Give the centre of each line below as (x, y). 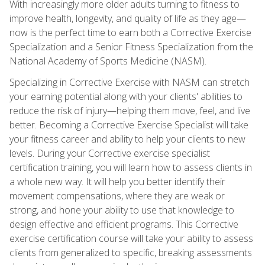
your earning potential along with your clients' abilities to (126, 96)
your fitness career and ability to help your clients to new (127, 139)
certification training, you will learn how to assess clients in (131, 167)
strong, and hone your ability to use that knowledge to (122, 210)
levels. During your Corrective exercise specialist (110, 153)
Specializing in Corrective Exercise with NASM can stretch (130, 82)
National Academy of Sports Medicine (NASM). (108, 61)
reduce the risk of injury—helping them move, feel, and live (130, 110)
